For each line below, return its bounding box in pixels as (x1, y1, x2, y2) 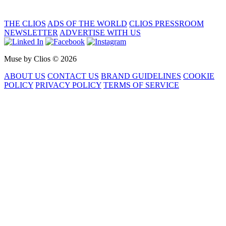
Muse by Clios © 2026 (4, 54, 77, 64)
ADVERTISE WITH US (60, 28, 141, 37)
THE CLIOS (4, 19, 46, 28)
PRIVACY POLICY (35, 81, 101, 90)
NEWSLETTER (4, 28, 58, 37)
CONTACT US (47, 72, 99, 81)
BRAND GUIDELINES (101, 72, 181, 81)
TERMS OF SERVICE (103, 81, 179, 90)
